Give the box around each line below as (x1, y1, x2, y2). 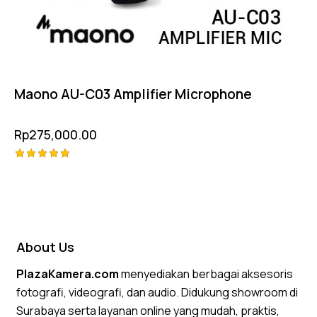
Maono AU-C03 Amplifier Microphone (14, 84, 252, 103)
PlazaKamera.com (16, 265, 120, 282)
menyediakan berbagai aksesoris (119, 265, 294, 282)
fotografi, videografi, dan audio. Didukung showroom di (16, 284, 299, 300)
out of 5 (15, 187, 62, 197)
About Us (16, 238, 75, 256)
